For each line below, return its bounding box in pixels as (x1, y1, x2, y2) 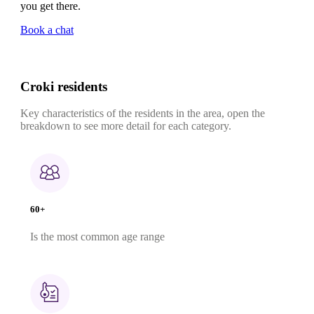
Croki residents (20, 78, 107, 94)
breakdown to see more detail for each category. (20, 120, 231, 132)
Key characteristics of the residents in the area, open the (20, 107, 265, 120)
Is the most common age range (30, 230, 165, 243)
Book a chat (20, 23, 74, 36)
